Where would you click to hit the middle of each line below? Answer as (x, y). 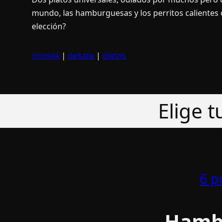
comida (46, 55)
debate (81, 55)
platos (114, 55)
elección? (49, 26)
